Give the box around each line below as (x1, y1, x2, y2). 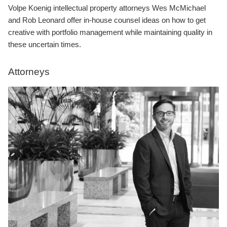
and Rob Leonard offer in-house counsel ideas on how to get (8, 15, 206, 24)
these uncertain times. (8, 40, 81, 49)
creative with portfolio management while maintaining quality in (8, 27, 212, 36)
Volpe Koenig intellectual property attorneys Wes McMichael (8, 3, 206, 12)
